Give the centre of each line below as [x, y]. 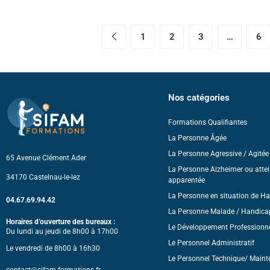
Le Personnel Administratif [211, 243]
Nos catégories [199, 98]
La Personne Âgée [197, 138]
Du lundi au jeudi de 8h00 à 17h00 [62, 232]
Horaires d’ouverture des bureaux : [61, 222]
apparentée [186, 181]
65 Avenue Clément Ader [46, 158]
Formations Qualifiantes [207, 123]
